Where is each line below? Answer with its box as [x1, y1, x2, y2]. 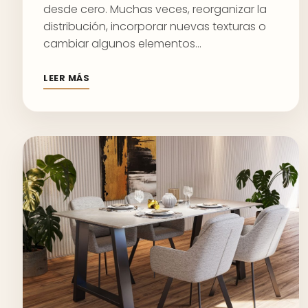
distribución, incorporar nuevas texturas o [43, 19, 266, 34]
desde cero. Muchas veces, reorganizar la [43, 1, 267, 17]
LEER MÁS [43, 71, 90, 85]
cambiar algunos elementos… [43, 36, 201, 52]
